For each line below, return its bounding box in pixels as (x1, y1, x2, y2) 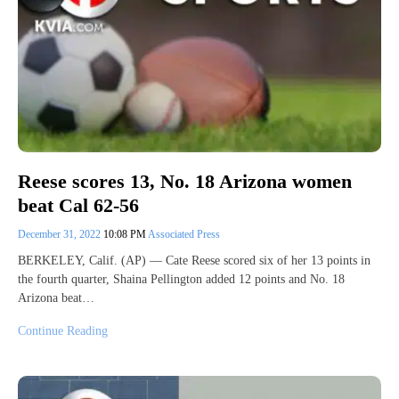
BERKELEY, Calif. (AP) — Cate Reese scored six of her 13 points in (18, 253, 370, 267)
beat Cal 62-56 (18, 193, 139, 216)
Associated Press (148, 227, 220, 240)
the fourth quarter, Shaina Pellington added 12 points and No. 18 (18, 272, 345, 286)
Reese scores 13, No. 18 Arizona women (18, 170, 352, 193)
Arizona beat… (18, 290, 94, 305)
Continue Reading (18, 323, 108, 338)
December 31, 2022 (18, 227, 103, 240)
